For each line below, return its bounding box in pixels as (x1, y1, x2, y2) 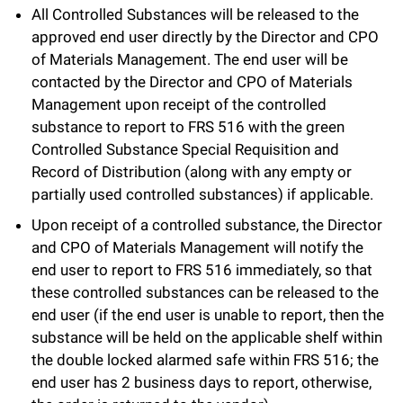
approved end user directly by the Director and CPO (31, 28, 379, 47)
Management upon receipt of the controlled (31, 95, 327, 114)
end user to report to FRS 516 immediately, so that (31, 260, 372, 279)
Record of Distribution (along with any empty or (31, 163, 352, 182)
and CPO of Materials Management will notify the (31, 237, 363, 256)
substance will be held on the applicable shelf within (31, 327, 382, 346)
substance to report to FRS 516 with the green (31, 118, 345, 137)
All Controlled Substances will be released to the (31, 5, 359, 24)
